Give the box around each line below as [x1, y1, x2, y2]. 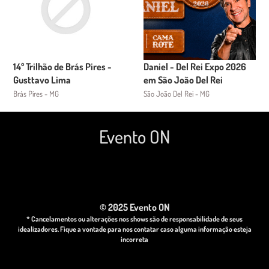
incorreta [121, 235, 148, 244]
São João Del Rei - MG [144, 89, 210, 98]
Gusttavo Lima [13, 74, 71, 86]
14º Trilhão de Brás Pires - [13, 61, 112, 73]
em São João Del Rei [144, 74, 223, 86]
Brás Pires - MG [13, 89, 59, 98]
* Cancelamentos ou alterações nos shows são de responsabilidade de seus [26, 214, 243, 223]
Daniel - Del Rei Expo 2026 [144, 61, 246, 73]
